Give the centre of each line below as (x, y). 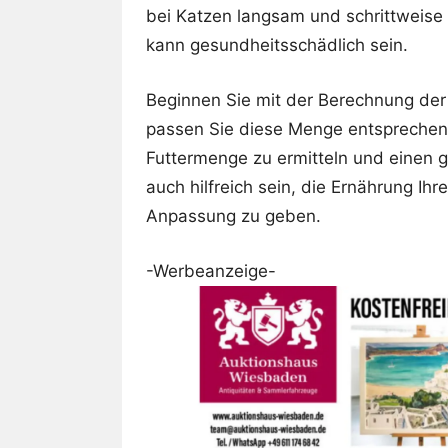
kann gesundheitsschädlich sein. (277, 45)
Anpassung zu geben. (233, 216)
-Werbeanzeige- (211, 271)
